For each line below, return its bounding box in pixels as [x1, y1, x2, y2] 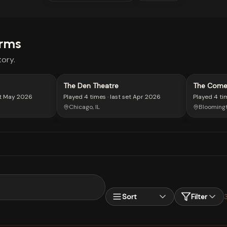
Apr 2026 [133, 93, 161, 101]
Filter [191, 192, 207, 201]
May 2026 [3, 93, 32, 101]
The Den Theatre [63, 81, 119, 90]
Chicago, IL [69, 103, 100, 111]
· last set [106, 93, 131, 101]
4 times [84, 93, 106, 101]
